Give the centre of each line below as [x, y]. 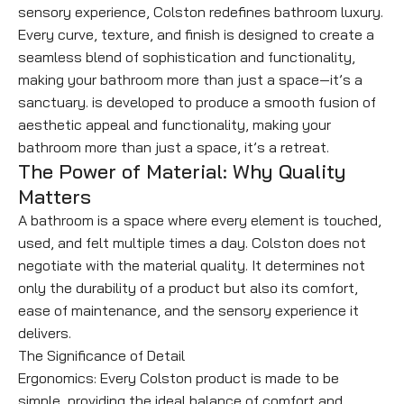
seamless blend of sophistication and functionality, [187, 57]
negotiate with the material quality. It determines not [192, 266]
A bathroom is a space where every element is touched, [200, 220]
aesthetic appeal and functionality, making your [174, 125]
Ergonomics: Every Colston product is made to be [179, 378]
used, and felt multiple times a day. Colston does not [192, 243]
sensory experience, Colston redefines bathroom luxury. [201, 12]
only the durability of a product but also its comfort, [188, 288]
